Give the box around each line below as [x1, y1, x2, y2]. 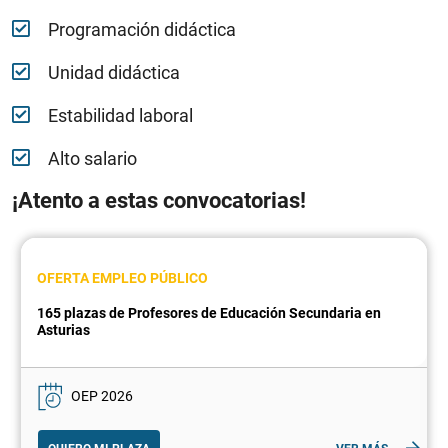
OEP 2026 [71, 388, 133, 405]
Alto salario [48, 148, 137, 170]
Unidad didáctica [48, 62, 180, 84]
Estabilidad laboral [48, 105, 193, 127]
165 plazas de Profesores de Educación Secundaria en [37, 305, 381, 322]
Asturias [37, 322, 90, 339]
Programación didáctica [48, 19, 236, 41]
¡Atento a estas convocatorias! [12, 188, 306, 214]
